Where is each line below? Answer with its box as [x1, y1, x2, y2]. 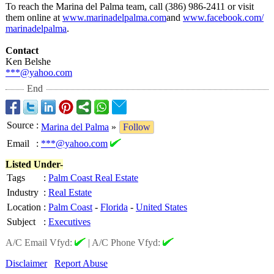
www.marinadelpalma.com [62, 12, 166, 23]
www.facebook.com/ [183, 12, 264, 23]
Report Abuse [54, 258, 108, 268]
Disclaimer [6, 258, 47, 268]
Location [7, 202, 41, 212]
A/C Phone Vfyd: [92, 237, 163, 248]
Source [7, 120, 34, 130]
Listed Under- [6, 159, 63, 169]
